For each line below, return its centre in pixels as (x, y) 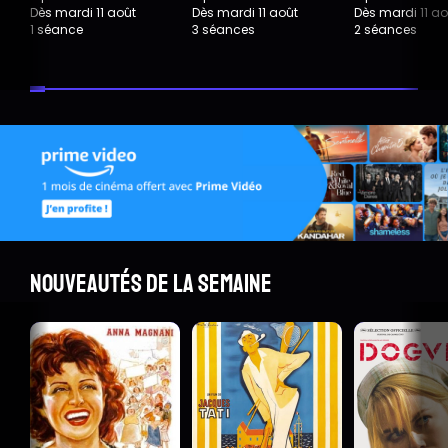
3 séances (223, 30)
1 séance (56, 30)
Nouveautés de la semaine (151, 283)
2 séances (385, 30)
